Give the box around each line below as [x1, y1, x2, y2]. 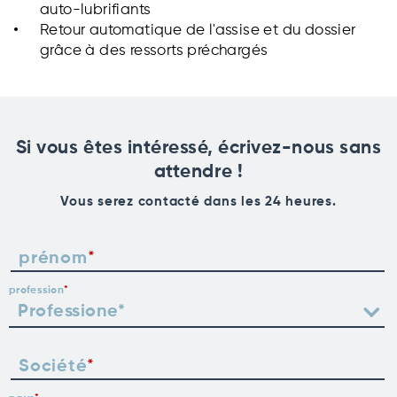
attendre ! [153, 162, 244, 182]
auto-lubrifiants [40, 2, 152, 18]
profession [9, 284, 64, 296]
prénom [19, 249, 88, 268]
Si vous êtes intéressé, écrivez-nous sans [15, 138, 382, 158]
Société [19, 357, 88, 376]
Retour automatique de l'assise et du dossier [40, 22, 356, 38]
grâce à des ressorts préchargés [40, 43, 269, 58]
